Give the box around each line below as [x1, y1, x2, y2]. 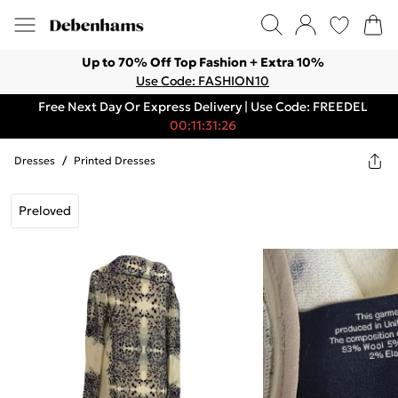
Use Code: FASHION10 [136, 73, 269, 89]
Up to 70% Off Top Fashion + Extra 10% [81, 54, 324, 70]
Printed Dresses [74, 154, 155, 167]
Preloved [19, 203, 71, 219]
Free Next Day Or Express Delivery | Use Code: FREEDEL [37, 99, 368, 115]
